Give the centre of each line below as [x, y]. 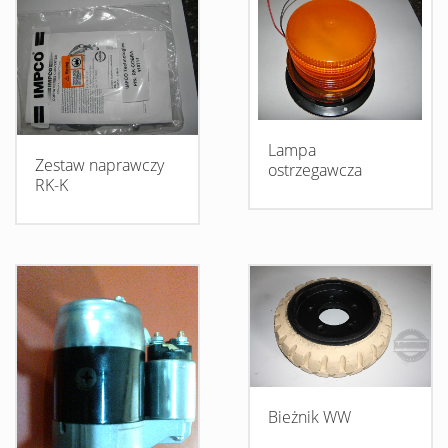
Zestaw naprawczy [99, 164]
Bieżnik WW [309, 417]
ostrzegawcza [314, 169]
